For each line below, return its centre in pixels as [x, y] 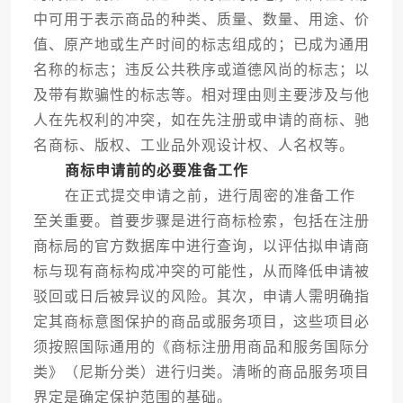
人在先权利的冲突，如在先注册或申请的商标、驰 [201, 121]
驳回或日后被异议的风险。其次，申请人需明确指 [201, 297]
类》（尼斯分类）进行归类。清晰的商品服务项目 [201, 372]
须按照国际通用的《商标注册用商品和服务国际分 [201, 347]
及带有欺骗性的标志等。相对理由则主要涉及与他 [201, 95]
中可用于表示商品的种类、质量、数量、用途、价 [201, 20]
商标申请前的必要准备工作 [156, 171]
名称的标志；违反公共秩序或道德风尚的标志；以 [201, 70]
